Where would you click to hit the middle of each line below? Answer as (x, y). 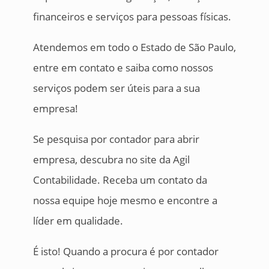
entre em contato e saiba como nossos (123, 68)
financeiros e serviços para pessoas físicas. (132, 17)
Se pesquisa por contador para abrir (116, 139)
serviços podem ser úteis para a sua (116, 88)
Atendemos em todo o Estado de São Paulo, (134, 47)
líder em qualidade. (78, 221)
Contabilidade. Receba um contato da (120, 180)
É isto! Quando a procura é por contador (125, 252)
